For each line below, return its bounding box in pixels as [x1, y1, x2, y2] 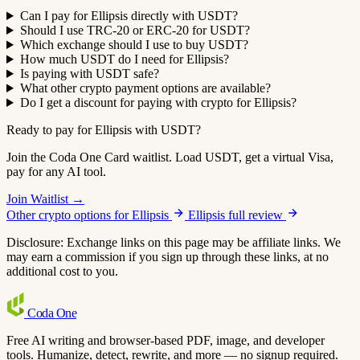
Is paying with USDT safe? [19, 67, 159, 81]
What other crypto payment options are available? [19, 81, 271, 96]
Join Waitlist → [6, 192, 84, 207]
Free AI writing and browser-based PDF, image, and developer [6, 333, 325, 348]
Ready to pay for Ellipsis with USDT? [6, 123, 201, 137]
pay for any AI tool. [6, 165, 106, 179]
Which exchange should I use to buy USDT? [19, 38, 248, 52]
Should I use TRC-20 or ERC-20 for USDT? [19, 23, 250, 38]
